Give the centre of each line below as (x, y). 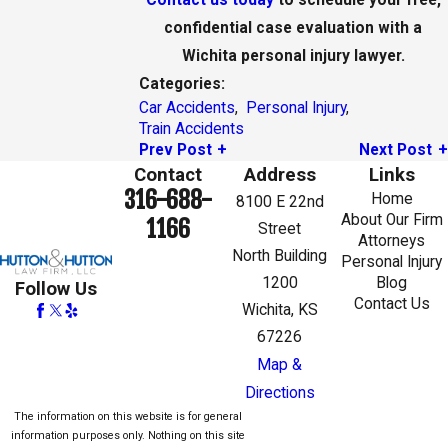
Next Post (396, 149)
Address (279, 174)
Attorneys (392, 240)
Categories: (183, 83)
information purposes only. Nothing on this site (127, 435)
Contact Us (391, 303)
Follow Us (56, 288)
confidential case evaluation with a (293, 27)
